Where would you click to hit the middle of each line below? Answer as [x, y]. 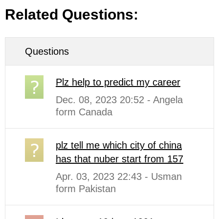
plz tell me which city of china [119, 145]
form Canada [84, 112]
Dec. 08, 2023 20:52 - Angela [119, 100]
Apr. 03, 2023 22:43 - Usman [119, 177]
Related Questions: [72, 15]
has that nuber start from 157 [120, 159]
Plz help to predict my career [118, 82]
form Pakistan [86, 189]
